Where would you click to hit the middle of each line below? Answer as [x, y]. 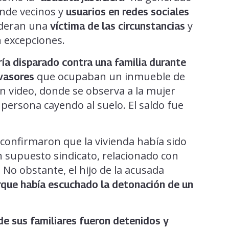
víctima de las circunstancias [119, 26]
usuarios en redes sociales [128, 12]
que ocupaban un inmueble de [110, 77]
